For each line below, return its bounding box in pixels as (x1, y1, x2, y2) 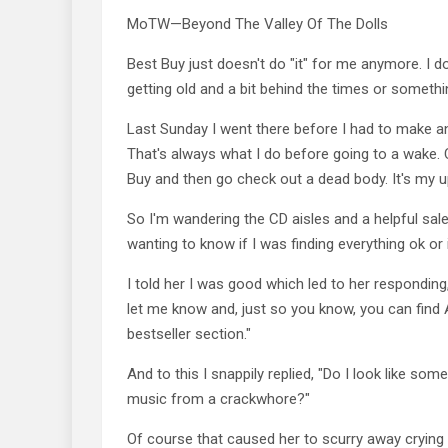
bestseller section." (127, 324, 251, 343)
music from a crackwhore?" (127, 389, 310, 408)
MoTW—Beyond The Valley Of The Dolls (127, 14, 388, 33)
